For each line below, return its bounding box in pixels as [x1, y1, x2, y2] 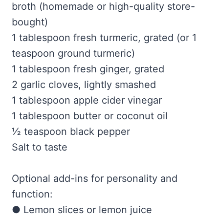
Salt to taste [12, 141, 67, 153]
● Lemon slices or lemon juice [12, 204, 152, 216]
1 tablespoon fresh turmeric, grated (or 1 [12, 32, 197, 44]
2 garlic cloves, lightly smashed [12, 79, 156, 91]
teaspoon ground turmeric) [12, 47, 135, 60]
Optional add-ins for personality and [12, 173, 177, 185]
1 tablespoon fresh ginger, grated [12, 63, 164, 75]
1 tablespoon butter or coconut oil [12, 110, 168, 122]
